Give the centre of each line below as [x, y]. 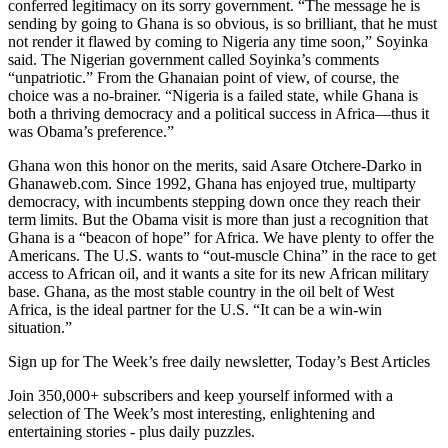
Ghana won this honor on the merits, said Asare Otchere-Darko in [215, 166]
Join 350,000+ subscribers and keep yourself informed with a [200, 396]
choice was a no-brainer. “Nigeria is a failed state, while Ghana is [213, 96]
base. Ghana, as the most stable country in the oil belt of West [201, 292]
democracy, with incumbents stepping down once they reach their [214, 202]
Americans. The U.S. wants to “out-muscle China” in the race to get [222, 256]
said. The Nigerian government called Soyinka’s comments [193, 60]
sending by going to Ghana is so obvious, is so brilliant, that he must [222, 24]
